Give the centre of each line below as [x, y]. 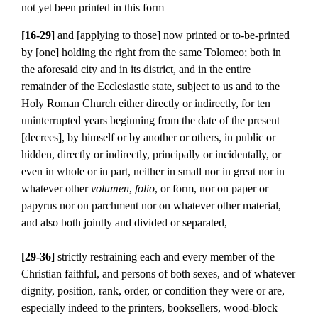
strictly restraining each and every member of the [166, 256]
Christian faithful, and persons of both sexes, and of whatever [158, 273]
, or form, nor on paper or [212, 188]
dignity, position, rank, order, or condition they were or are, [153, 290]
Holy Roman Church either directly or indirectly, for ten [146, 103]
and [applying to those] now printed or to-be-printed [172, 35]
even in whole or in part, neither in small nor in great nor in [153, 171]
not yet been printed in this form [93, 8]
